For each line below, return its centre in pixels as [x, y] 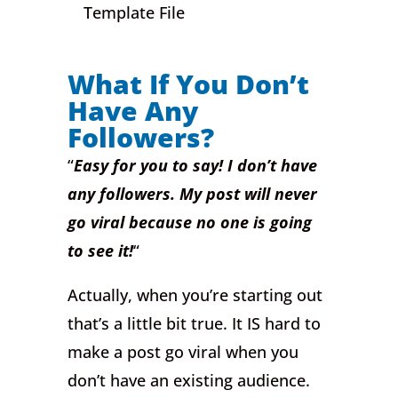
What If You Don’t [189, 84]
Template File [135, 13]
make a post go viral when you [183, 352]
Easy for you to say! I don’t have [196, 166]
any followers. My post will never [193, 194]
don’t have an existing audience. [189, 381]
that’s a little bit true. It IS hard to [195, 324]
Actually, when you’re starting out [195, 295]
